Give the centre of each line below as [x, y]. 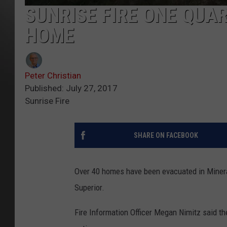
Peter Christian [53, 75]
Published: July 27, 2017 [71, 88]
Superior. [89, 187]
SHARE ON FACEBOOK [166, 135]
